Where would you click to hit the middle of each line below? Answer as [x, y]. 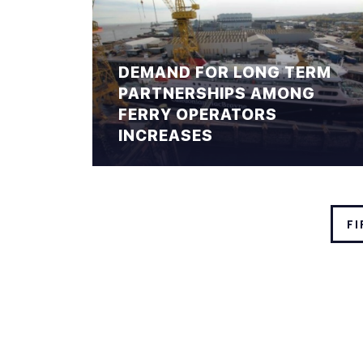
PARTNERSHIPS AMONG [217, 94]
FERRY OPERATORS [198, 115]
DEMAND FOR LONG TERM [225, 73]
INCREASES [166, 136]
